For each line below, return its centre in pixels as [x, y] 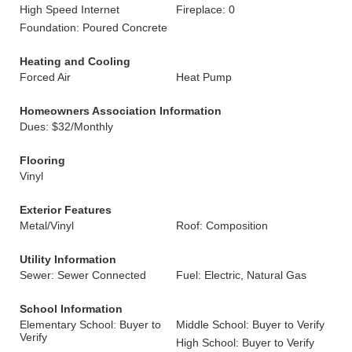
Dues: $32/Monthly [66, 126]
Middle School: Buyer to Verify [250, 324]
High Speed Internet [70, 9]
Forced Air [45, 77]
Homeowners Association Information [121, 111]
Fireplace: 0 [205, 9]
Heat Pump [204, 77]
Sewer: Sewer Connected [83, 275]
